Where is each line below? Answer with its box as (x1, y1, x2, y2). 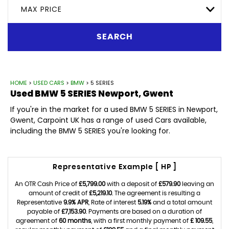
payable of (27, 208, 61, 215)
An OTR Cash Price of (15, 180, 79, 187)
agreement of (16, 217, 59, 224)
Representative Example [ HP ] (52, 163, 177, 171)
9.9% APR (63, 199, 88, 205)
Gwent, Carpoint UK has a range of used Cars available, (10, 114, 207, 125)
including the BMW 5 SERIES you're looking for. (10, 125, 170, 136)
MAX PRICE (21, 4, 62, 14)
